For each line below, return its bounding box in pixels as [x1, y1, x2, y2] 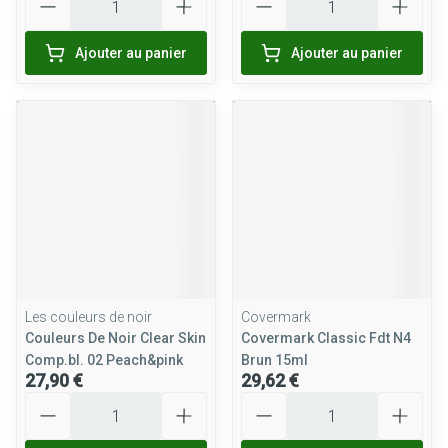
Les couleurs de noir [25, 309, 152, 325]
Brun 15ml [241, 352, 308, 368]
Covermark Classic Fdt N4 [241, 330, 411, 346]
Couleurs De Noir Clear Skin [25, 330, 206, 346]
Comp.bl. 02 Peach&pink [25, 352, 183, 368]
